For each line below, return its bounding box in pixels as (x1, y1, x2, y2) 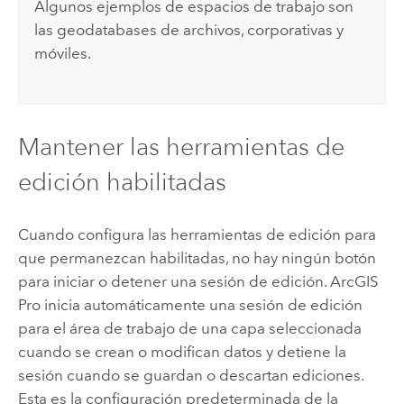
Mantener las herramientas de (17, 131, 344, 161)
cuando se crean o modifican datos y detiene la (17, 342, 346, 361)
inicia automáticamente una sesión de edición (40, 295, 363, 314)
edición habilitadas (17, 166, 226, 197)
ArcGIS (329, 271, 379, 290)
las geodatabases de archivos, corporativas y (34, 20, 344, 39)
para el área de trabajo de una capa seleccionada (17, 318, 362, 337)
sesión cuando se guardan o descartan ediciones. (17, 365, 363, 384)
